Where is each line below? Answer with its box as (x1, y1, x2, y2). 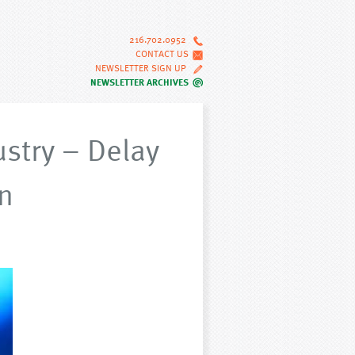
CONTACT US (136, 46, 189, 60)
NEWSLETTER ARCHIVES (90, 74, 189, 89)
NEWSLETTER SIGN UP (95, 60, 189, 74)
